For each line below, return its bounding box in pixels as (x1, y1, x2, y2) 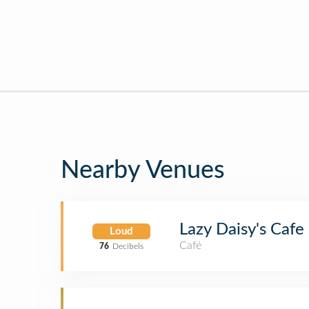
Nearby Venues (61, 158, 225, 183)
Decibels (112, 241, 143, 250)
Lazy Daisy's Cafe (179, 221, 304, 238)
